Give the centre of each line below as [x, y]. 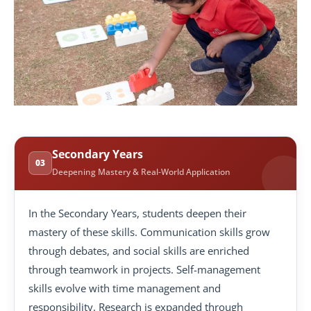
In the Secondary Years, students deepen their [137, 213]
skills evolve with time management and [125, 288]
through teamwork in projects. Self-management [144, 269]
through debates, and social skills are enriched [139, 250]
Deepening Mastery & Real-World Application [141, 171]
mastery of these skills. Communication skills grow [149, 232]
